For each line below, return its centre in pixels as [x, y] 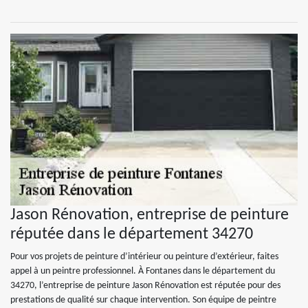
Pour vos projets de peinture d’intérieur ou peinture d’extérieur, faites [144, 257]
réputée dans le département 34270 [132, 234]
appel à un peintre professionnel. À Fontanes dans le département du [143, 271]
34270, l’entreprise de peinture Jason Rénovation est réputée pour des [145, 286]
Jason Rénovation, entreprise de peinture [150, 215]
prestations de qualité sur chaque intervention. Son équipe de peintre [143, 300]
